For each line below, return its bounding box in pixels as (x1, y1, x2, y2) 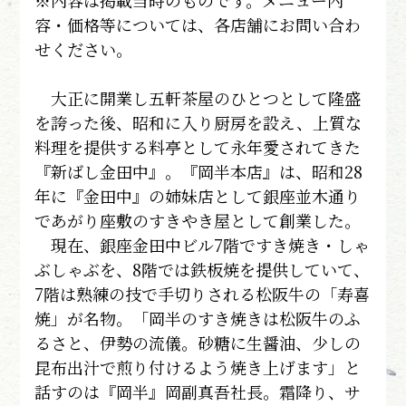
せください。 (34, 37, 133, 61)
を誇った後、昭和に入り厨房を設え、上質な (34, 111, 362, 134)
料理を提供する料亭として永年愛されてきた (34, 135, 362, 159)
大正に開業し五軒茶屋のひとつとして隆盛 (34, 86, 362, 110)
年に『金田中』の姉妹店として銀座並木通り (34, 184, 362, 208)
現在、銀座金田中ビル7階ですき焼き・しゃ (34, 233, 371, 256)
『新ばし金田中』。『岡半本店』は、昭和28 (34, 159, 363, 183)
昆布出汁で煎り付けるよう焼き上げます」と (34, 355, 362, 379)
